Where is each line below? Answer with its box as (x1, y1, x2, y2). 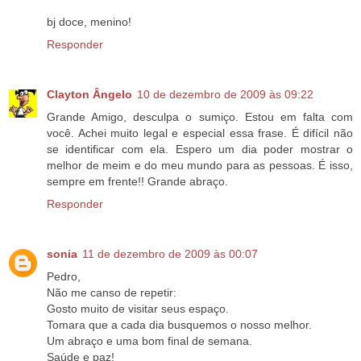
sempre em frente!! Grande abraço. (47, 175, 228, 189)
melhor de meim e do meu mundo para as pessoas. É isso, (47, 159, 353, 172)
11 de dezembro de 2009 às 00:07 (82, 247, 258, 261)
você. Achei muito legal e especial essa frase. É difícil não (47, 127, 353, 140)
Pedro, (47, 270, 81, 284)
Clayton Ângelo (47, 88, 132, 102)
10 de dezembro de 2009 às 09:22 (137, 88, 313, 102)
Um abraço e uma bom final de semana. (47, 334, 252, 348)
